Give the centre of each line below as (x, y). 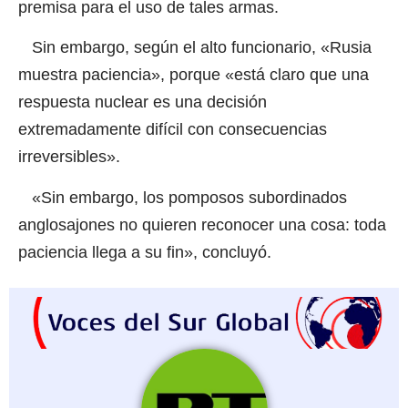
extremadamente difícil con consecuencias (173, 130)
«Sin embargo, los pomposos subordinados (183, 197)
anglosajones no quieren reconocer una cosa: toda (202, 224)
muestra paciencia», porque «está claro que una (194, 75)
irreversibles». (69, 157)
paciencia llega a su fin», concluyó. (145, 252)
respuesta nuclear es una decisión (143, 102)
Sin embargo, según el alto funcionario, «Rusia (195, 48)
